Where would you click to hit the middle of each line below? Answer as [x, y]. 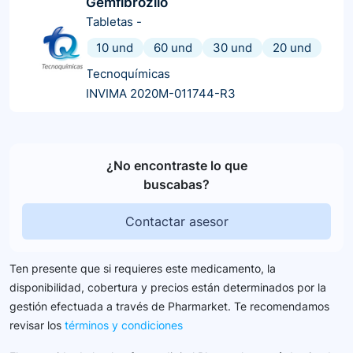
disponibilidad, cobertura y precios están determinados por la [168, 287]
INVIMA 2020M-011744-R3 [161, 93]
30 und [232, 47]
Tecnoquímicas [128, 73]
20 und [292, 47]
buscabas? [176, 184]
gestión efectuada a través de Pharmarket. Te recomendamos [169, 306]
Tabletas [110, 21]
